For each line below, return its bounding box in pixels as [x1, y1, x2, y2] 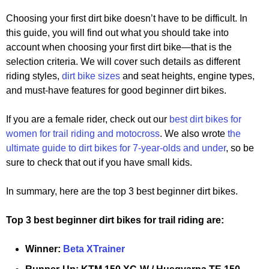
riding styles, [6, 71, 62, 82]
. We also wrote [160, 128, 228, 139]
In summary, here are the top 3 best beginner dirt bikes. [6, 186, 238, 197]
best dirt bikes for [169, 114, 241, 125]
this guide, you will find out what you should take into [6, 28, 229, 38]
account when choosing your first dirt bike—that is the [6, 42, 232, 53]
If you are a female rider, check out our [6, 114, 169, 125]
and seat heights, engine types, [120, 71, 255, 82]
